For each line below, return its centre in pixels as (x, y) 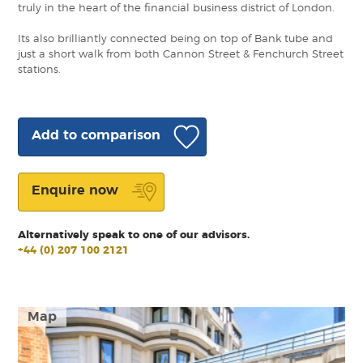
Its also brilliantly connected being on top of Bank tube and (176, 40)
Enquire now (75, 191)
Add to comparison (96, 136)
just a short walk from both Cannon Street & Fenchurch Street (181, 55)
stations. (40, 70)
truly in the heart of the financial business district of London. (177, 9)
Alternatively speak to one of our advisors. (134, 236)
